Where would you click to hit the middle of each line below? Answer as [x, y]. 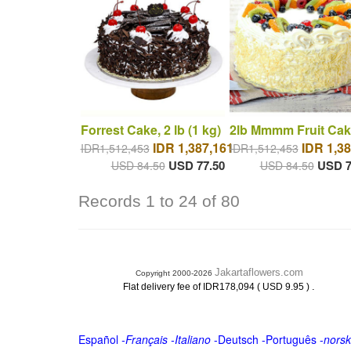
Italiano [192, 339]
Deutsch [238, 339]
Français [146, 339]
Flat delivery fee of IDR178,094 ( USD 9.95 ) [217, 287]
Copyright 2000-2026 [175, 273]
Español [98, 339]
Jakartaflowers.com [259, 272]
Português [291, 339]
